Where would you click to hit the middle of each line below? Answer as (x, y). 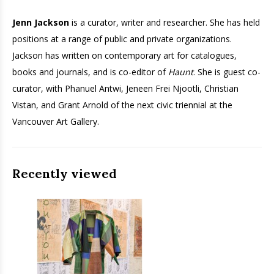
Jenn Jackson (42, 22)
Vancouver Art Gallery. (56, 121)
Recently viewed (65, 173)
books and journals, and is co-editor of (90, 72)
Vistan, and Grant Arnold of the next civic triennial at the (122, 105)
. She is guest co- (227, 72)
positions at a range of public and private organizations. (122, 39)
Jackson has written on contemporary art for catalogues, (124, 55)
